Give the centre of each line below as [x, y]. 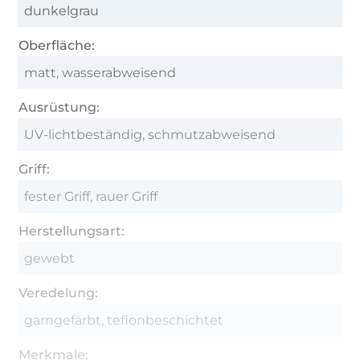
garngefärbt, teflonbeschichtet [124, 320]
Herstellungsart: [72, 231]
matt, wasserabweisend [100, 72]
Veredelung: [59, 292]
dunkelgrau [62, 10]
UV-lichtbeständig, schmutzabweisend [150, 134]
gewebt [50, 258]
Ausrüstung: [59, 107]
